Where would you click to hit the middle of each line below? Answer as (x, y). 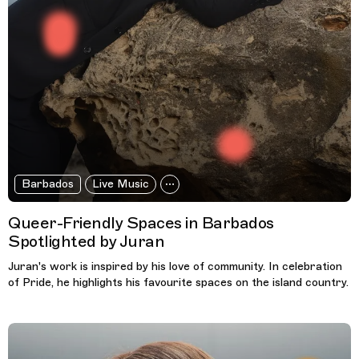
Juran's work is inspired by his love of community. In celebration (175, 266)
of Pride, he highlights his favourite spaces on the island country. (178, 282)
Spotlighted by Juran (86, 241)
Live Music (120, 184)
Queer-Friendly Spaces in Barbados (141, 223)
